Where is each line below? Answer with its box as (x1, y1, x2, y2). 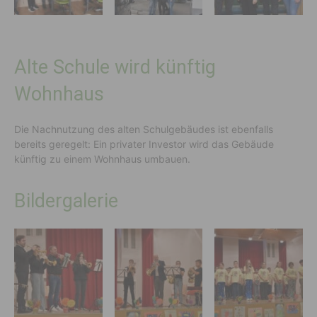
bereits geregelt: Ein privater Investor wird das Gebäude (14, 138, 274, 151)
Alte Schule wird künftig (14, 56, 216, 79)
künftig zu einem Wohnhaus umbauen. (14, 153, 190, 166)
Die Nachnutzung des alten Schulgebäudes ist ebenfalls (14, 123, 273, 136)
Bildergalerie (14, 190, 118, 213)
